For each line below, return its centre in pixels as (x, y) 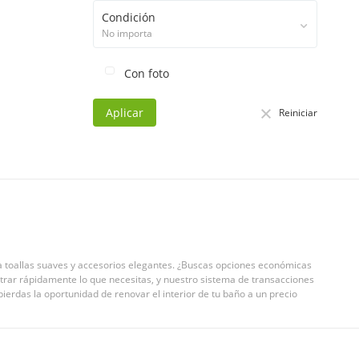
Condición (129, 17)
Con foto (145, 73)
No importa (127, 33)
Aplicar (125, 113)
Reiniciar (298, 112)
